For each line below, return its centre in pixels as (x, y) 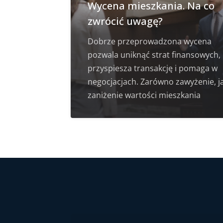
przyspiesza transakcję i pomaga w (153, 68)
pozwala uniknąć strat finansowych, (154, 55)
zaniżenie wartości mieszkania (144, 95)
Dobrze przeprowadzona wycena (150, 42)
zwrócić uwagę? (125, 21)
